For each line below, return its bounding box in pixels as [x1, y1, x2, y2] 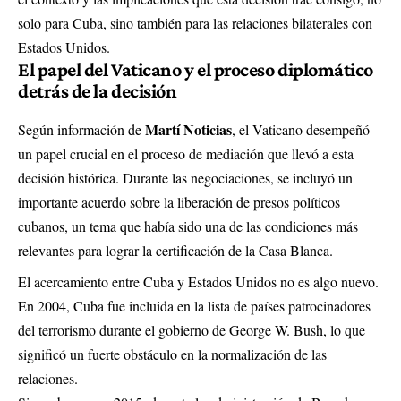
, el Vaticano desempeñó [232, 120, 370, 140]
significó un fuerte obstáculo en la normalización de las [18, 345, 327, 364]
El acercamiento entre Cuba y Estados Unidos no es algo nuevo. [18, 272, 379, 292]
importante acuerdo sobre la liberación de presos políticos [18, 192, 340, 212]
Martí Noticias [145, 119, 232, 141]
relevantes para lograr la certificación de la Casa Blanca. [18, 241, 333, 260]
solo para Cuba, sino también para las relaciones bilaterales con [18, 13, 372, 32]
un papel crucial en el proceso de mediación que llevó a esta [18, 144, 354, 164]
